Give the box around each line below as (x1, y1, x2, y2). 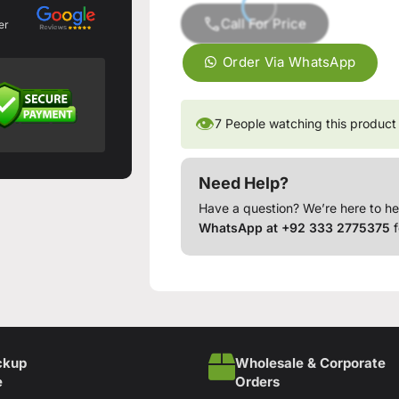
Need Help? (199, 173, 289, 192)
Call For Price (221, 15, 307, 32)
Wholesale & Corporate (235, 354, 386, 371)
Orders (235, 372, 280, 390)
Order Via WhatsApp (222, 53, 356, 70)
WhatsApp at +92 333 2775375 (199, 219, 391, 235)
